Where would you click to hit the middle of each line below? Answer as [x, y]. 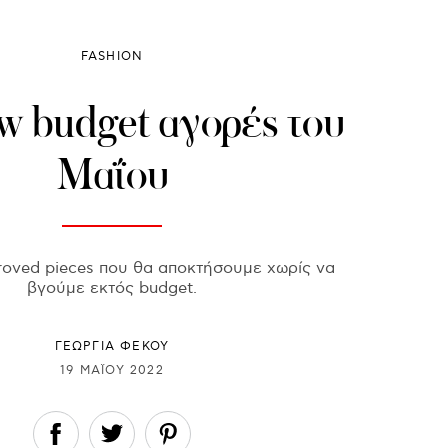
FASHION [112, 57]
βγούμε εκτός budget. [112, 289]
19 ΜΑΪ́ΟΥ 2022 [112, 370]
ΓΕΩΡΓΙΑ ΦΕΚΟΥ [112, 347]
